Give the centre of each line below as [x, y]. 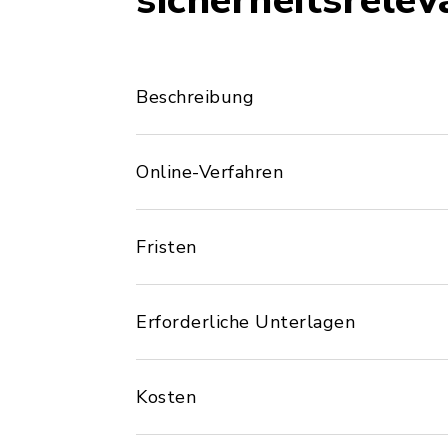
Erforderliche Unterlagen [245, 322]
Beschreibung [195, 97]
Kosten [166, 397]
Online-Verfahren [209, 172]
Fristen [166, 247]
